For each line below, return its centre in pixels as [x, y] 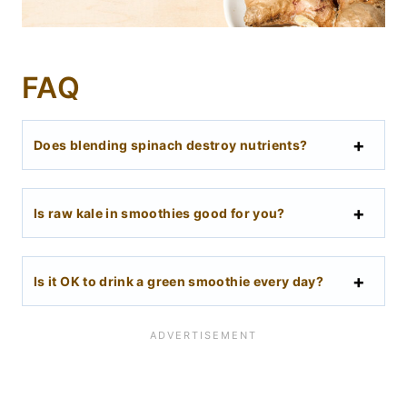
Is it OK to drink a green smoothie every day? [179, 282]
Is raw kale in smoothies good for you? [159, 213]
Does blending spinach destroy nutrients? [171, 145]
